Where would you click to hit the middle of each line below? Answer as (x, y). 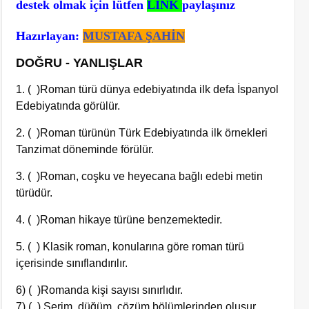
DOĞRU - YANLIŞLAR (80, 63)
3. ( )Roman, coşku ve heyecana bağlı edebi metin (140, 176)
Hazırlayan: (50, 36)
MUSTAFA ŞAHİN (134, 36)
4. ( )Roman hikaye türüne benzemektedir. (119, 220)
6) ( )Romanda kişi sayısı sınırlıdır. (102, 290)
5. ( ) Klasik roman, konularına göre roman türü (130, 247)
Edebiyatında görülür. (68, 106)
